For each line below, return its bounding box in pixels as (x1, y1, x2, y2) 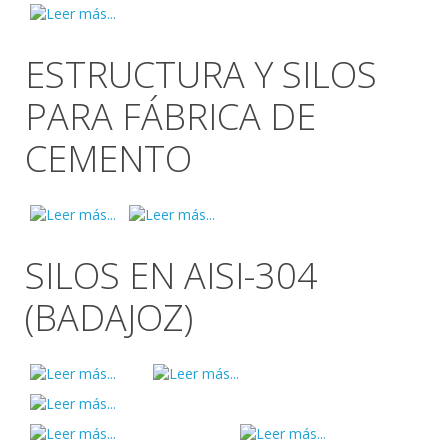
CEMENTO (25, 134, 192, 183)
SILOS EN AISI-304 (25, 251, 318, 300)
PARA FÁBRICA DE (25, 92, 316, 141)
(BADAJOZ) (25, 293, 193, 342)
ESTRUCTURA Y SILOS (25, 50, 377, 99)
